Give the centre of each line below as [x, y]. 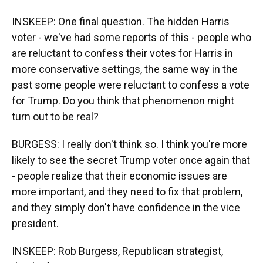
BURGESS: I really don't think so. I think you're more [129, 144]
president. [35, 223]
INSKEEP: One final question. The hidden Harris [121, 21]
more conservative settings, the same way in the [125, 69]
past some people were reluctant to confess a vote [131, 85]
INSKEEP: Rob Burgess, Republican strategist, [117, 251]
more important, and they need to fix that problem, [127, 192]
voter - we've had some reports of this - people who [131, 37]
